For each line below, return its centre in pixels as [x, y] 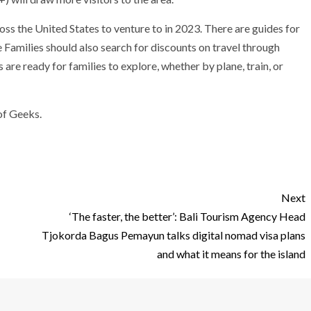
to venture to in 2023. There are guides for [200, 28]
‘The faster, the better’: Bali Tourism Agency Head [187, 216]
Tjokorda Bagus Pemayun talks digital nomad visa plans [174, 235]
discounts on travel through [215, 47]
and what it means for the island [231, 254]
